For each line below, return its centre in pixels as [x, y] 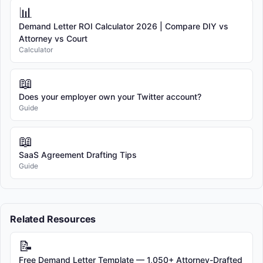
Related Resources [53, 219]
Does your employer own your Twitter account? [110, 96]
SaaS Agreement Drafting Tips [78, 154]
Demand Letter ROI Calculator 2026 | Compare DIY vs [124, 26]
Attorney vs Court [53, 38]
